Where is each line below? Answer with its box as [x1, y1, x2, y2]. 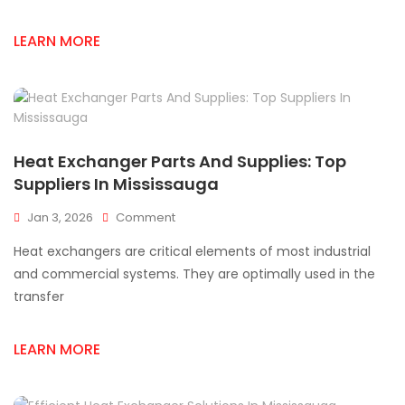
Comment [116, 209, 175, 226]
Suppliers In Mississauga [14, 173, 219, 195]
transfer [14, 287, 64, 306]
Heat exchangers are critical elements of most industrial [14, 242, 371, 260]
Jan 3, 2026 [27, 209, 93, 226]
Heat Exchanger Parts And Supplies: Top [14, 150, 346, 173]
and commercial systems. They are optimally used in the [14, 265, 375, 283]
